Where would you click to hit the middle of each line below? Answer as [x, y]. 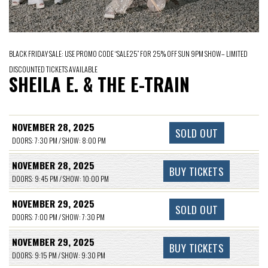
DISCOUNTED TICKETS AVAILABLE [53, 69]
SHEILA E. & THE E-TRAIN [99, 84]
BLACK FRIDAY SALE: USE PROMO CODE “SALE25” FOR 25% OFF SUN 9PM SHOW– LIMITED [128, 53]
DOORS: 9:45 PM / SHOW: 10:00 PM [60, 178]
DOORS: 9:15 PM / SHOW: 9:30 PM [59, 255]
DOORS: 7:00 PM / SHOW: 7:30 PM [58, 217]
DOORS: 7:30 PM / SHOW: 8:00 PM [59, 140]
